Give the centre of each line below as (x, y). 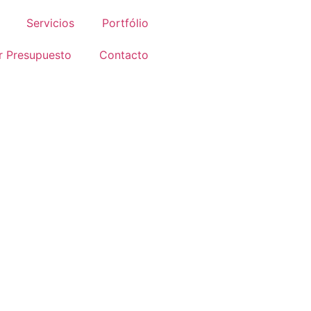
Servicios (50, 23)
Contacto (124, 55)
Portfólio (125, 23)
